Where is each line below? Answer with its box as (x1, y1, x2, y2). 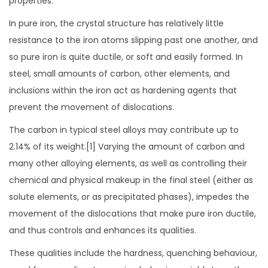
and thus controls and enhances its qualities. (9, 224, 196, 237)
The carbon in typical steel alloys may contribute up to (9, 124, 239, 136)
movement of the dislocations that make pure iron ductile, (9, 208, 256, 220)
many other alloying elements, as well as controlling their (9, 157, 247, 170)
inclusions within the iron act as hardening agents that (9, 84, 237, 97)
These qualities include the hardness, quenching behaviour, (9, 247, 257, 260)
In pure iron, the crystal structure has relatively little (9, 17, 224, 30)
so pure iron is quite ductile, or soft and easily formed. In (9, 51, 243, 63)
